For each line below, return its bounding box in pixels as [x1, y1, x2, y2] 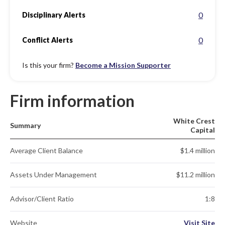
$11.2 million [176, 170, 215, 179]
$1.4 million [180, 146, 215, 155]
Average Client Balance [10, 146, 83, 155]
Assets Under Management [10, 170, 97, 179]
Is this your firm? [22, 61, 75, 69]
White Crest [173, 117, 215, 125]
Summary [10, 121, 41, 130]
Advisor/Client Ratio [10, 194, 74, 203]
